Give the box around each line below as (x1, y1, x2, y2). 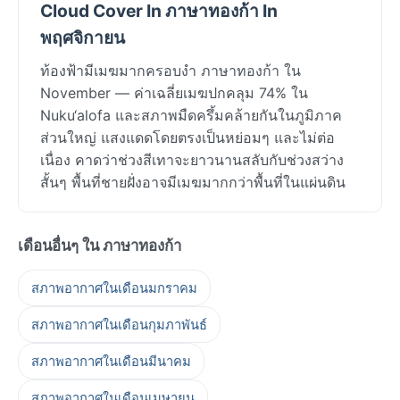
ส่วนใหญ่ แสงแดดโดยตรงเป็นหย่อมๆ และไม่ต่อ (40, 128, 335, 146)
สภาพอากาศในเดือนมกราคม (31, 279, 197, 296)
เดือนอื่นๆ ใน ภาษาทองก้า (18, 236, 181, 254)
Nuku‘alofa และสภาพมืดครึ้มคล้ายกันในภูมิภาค (40, 105, 342, 124)
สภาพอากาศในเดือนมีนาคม (31, 353, 191, 370)
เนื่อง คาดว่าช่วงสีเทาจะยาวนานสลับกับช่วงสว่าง (40, 150, 344, 169)
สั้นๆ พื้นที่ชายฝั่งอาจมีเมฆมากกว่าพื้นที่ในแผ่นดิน (40, 172, 346, 191)
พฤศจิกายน (40, 26, 125, 48)
